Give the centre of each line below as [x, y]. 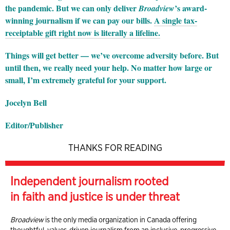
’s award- [191, 8]
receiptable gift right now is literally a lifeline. [83, 32]
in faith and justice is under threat [95, 196]
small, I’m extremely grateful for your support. [86, 80]
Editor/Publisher [34, 125]
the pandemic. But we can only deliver [72, 8]
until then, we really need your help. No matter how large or [109, 67]
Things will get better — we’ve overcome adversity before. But [112, 55]
